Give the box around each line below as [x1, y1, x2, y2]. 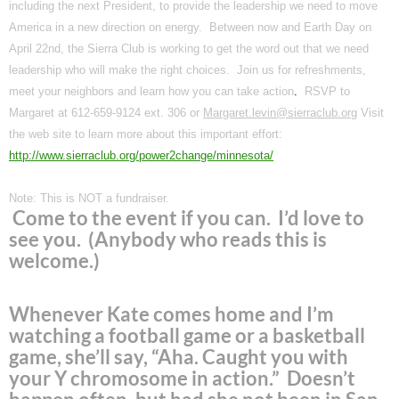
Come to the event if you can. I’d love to [9, 205, 364, 230]
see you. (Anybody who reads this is [9, 226, 327, 251]
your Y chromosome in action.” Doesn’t [9, 365, 355, 390]
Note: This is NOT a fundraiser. [9, 191, 169, 205]
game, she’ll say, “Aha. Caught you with [9, 344, 348, 369]
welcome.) [9, 248, 100, 273]
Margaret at [9, 105, 71, 119]
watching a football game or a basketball [9, 322, 365, 347]
